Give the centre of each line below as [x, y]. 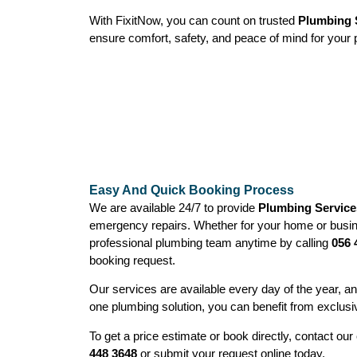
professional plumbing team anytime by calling [210, 243]
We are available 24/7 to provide [174, 208]
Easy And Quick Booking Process [192, 190]
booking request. [132, 261]
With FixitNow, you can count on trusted [194, 20]
